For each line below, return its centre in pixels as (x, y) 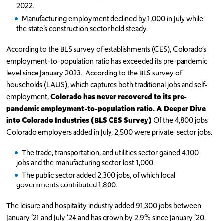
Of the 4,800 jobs (180, 120)
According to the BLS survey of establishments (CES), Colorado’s (107, 49)
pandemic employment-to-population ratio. (81, 108)
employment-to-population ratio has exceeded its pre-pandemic (107, 61)
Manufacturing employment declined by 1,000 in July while (113, 18)
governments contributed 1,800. (67, 185)
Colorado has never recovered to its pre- (119, 96)
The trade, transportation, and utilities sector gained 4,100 (110, 152)
